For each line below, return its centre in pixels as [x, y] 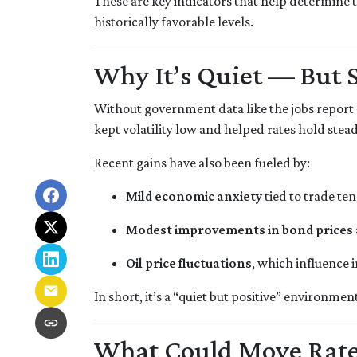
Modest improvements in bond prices [239, 230]
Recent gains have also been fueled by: [202, 163]
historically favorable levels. [174, 22]
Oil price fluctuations [189, 263]
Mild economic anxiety [194, 196]
